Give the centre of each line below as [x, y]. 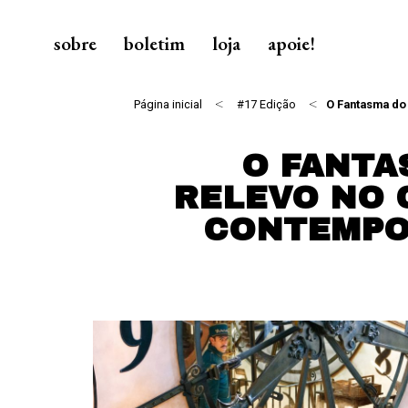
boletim [155, 43]
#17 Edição [266, 104]
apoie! [292, 43]
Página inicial [168, 104]
